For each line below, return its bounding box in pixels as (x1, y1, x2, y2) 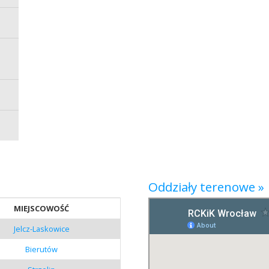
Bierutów (25, 243, 58, 255)
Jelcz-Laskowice (13, 223, 70, 234)
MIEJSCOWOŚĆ (14, 202, 70, 214)
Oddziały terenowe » (148, 178, 264, 195)
